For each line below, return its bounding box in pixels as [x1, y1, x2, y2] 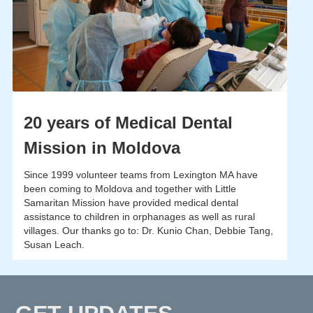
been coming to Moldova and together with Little [23, 183, 236, 195]
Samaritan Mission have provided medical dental [23, 197, 238, 209]
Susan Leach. [23, 239, 85, 251]
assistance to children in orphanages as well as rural [23, 211, 255, 223]
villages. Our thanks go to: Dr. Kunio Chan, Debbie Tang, [23, 225, 273, 237]
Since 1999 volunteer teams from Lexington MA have [23, 169, 258, 181]
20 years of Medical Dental [23, 113, 233, 133]
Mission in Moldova [23, 138, 180, 158]
